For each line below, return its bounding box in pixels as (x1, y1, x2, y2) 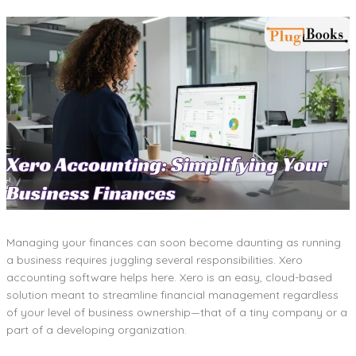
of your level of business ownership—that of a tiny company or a (6, 304, 347, 319)
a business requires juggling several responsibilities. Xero (6, 252, 303, 267)
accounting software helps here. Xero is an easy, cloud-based (6, 269, 332, 284)
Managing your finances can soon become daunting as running (6, 234, 341, 250)
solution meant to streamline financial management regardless (6, 287, 339, 302)
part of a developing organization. (6, 322, 187, 337)
